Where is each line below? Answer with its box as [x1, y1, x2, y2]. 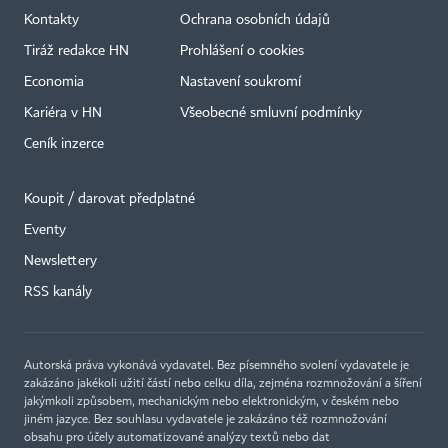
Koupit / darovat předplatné [24, 192, 195, 207]
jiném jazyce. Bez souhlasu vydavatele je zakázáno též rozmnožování [24, 414, 387, 427]
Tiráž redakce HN [24, 44, 129, 59]
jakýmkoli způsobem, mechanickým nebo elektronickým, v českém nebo [24, 396, 399, 409]
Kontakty [24, 13, 79, 28]
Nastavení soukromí [180, 75, 301, 90]
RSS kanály [24, 285, 92, 300]
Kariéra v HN [24, 106, 102, 121]
